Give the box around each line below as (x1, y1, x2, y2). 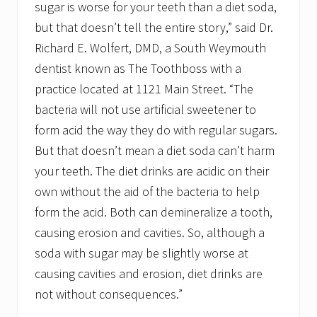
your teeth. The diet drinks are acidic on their (35, 163, 269, 180)
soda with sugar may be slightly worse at (35, 245, 248, 262)
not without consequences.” (35, 286, 183, 303)
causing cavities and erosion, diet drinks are (35, 265, 263, 282)
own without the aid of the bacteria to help (35, 183, 260, 200)
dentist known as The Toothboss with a (35, 60, 241, 77)
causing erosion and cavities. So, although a (35, 224, 265, 241)
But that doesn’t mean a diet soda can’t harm (35, 142, 275, 159)
